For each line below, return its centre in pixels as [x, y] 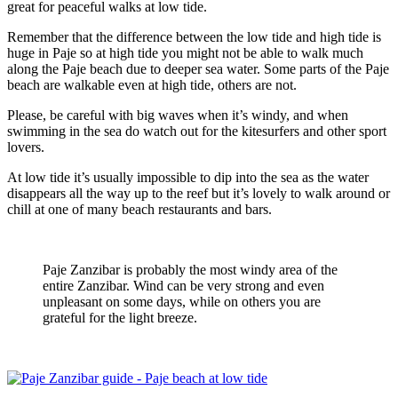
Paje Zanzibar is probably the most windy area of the [190, 269]
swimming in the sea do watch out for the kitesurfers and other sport [197, 131]
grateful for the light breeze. [120, 317]
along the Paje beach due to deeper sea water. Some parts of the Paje [198, 68]
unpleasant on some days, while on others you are [182, 301]
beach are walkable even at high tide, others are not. [152, 84]
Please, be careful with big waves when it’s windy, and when [178, 115]
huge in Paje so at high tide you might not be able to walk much [185, 52]
